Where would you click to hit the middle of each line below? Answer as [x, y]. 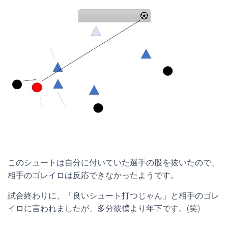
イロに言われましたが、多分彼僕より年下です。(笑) [104, 209]
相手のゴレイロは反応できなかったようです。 [93, 176]
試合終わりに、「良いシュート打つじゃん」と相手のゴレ [113, 196]
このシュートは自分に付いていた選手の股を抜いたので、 [113, 163]
